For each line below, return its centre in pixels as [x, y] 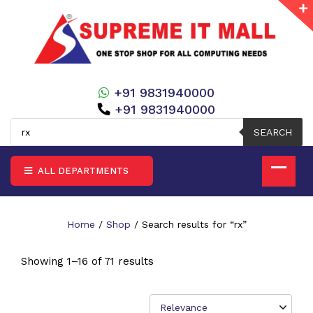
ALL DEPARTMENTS [82, 170]
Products [31, 122]
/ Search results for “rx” [188, 224]
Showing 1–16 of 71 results [87, 261]
